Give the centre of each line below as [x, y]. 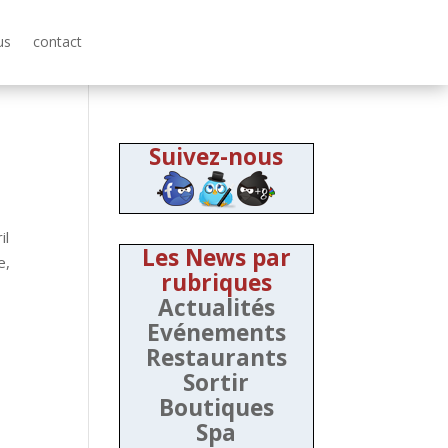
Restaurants [216, 357]
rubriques [216, 282]
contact [57, 42]
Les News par [216, 257]
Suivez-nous [216, 156]
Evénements [216, 332]
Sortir [216, 382]
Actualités [216, 307]
